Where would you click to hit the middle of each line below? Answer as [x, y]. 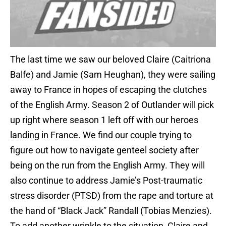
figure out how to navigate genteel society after [104, 150]
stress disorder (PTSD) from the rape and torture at [112, 196]
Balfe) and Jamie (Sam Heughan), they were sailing [113, 75]
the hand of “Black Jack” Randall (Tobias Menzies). [111, 211]
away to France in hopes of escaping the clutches [108, 90]
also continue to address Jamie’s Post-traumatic [106, 181]
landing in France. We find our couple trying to [101, 135]
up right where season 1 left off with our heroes [104, 120]
